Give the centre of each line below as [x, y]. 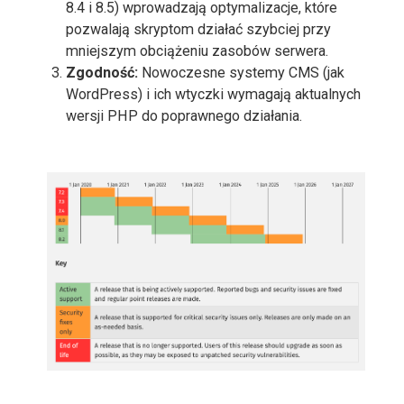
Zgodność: [101, 72]
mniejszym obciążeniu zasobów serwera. [197, 50]
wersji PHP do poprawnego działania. [184, 115]
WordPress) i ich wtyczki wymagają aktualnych [213, 94]
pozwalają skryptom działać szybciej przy [198, 29]
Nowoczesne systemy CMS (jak [241, 72]
